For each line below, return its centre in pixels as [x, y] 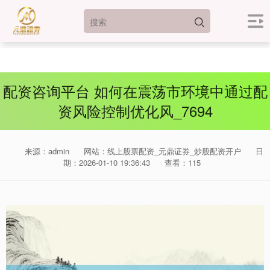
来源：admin [47, 151]
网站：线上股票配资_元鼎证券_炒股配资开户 [162, 151]
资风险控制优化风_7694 [135, 111]
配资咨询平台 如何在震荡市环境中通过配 [135, 91]
